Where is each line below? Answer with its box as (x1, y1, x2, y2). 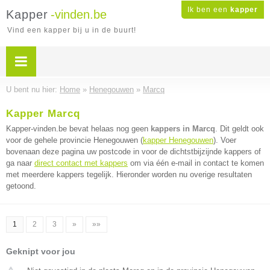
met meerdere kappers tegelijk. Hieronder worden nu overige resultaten (6, 170, 252, 179)
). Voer (213, 136, 236, 145)
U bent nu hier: (6, 85, 60, 94)
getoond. (6, 181, 36, 190)
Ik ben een (187, 5, 230, 14)
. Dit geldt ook (215, 124, 264, 133)
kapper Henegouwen (143, 136, 213, 145)
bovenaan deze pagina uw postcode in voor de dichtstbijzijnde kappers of (6, 147, 261, 156)
